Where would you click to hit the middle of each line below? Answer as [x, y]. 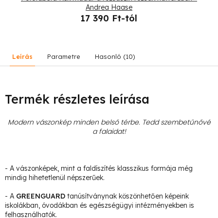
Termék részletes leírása [77, 99]
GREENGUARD [41, 196]
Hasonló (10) [115, 56]
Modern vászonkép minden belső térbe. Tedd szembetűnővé [109, 122]
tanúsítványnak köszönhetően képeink [127, 196]
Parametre [64, 56]
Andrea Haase [109, 7]
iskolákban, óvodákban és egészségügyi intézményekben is [100, 205]
